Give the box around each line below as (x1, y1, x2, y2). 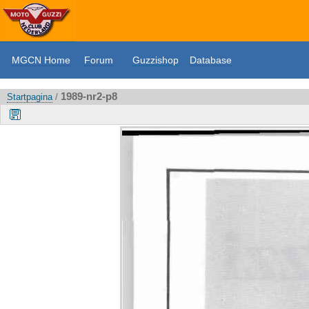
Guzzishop (132, 54, 179, 66)
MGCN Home (12, 54, 70, 66)
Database (190, 54, 232, 66)
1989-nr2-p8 (61, 90, 117, 102)
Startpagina (7, 92, 52, 102)
